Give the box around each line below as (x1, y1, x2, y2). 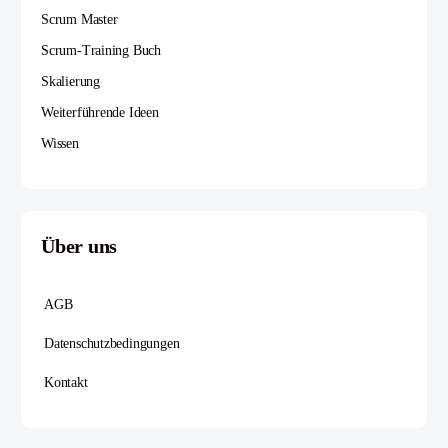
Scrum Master (41, 12, 118, 28)
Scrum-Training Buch (41, 43, 162, 59)
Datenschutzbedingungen (44, 336, 180, 352)
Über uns (41, 235, 118, 258)
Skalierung (41, 74, 100, 90)
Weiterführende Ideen (41, 105, 159, 121)
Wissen (41, 136, 79, 152)
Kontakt (44, 375, 88, 391)
